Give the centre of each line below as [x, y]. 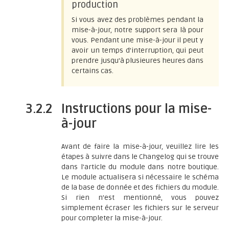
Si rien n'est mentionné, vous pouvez [140, 198]
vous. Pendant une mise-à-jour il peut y [138, 40]
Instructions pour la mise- [136, 109]
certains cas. [93, 71]
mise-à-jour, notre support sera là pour [138, 30]
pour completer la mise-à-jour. [112, 218]
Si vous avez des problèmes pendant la [138, 20]
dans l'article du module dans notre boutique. [140, 167]
